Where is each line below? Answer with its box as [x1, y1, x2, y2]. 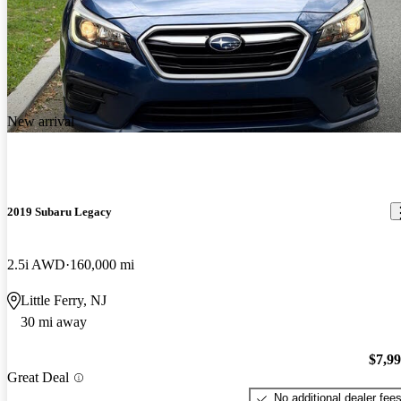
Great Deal [7, 370, 69, 386]
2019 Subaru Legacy [7, 204, 112, 218]
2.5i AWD [7, 256, 65, 272]
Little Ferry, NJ [21, 292, 107, 308]
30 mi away [21, 313, 87, 329]
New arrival [7, 114, 74, 130]
